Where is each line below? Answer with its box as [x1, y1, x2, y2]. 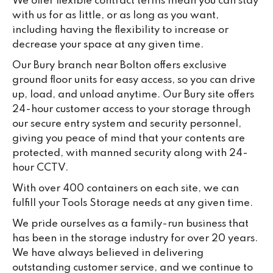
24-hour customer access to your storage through [12, 104, 250, 115]
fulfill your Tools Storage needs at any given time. [12, 197, 253, 208]
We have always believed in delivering [12, 247, 204, 258]
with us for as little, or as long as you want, [12, 10, 219, 21]
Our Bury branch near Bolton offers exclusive [12, 60, 227, 71]
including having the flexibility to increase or [12, 24, 229, 35]
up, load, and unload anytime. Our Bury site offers [12, 89, 254, 100]
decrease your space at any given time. [12, 39, 204, 50]
